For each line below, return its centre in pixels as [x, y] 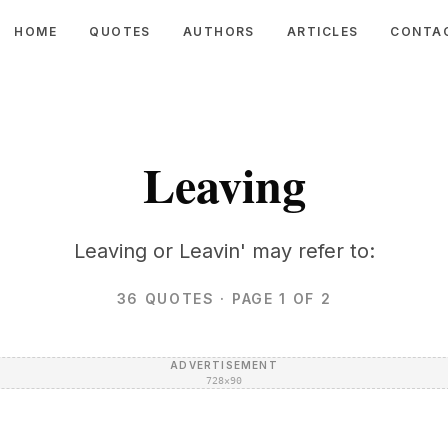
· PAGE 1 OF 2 [273, 298]
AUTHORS [218, 31]
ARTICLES [322, 31]
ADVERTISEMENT [224, 365]
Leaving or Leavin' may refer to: [224, 251]
